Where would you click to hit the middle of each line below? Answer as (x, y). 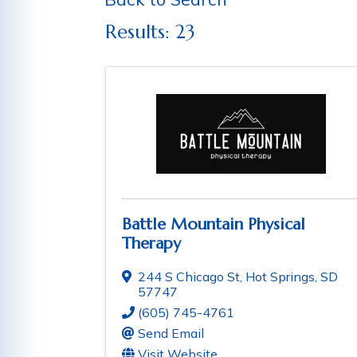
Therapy (151, 244)
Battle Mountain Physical (214, 225)
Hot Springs (280, 277)
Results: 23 (150, 31)
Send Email (171, 333)
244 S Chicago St (189, 277)
